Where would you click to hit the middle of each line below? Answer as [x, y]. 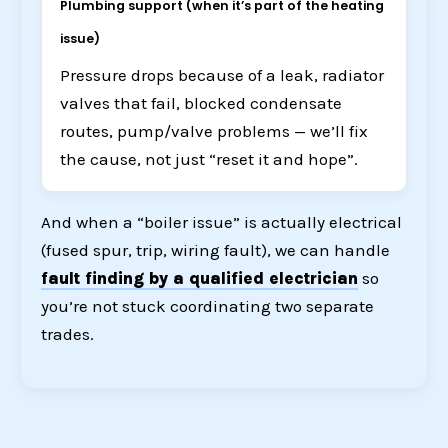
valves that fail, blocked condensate [201, 103]
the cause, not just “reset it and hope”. [209, 159]
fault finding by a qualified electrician [199, 278]
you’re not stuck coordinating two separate [207, 306]
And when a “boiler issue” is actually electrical [221, 222]
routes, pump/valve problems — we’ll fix [214, 131]
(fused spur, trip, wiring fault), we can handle [215, 250]
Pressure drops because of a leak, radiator [222, 75]
